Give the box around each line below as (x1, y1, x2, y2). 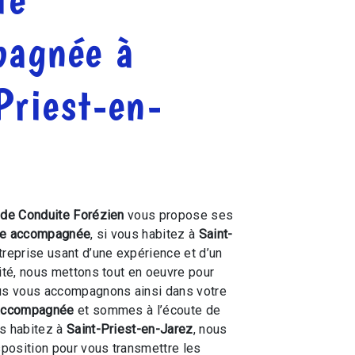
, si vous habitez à (90, 227, 199, 242)
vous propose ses (124, 208, 234, 223)
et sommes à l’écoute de (74, 303, 221, 318)
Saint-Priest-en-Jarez (66, 322, 193, 337)
